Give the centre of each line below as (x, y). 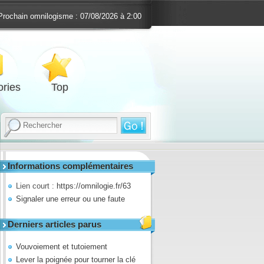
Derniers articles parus (55, 224)
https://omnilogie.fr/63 (94, 186)
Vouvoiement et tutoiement (62, 246)
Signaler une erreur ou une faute (70, 199)
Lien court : (36, 186)
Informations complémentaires (70, 166)
